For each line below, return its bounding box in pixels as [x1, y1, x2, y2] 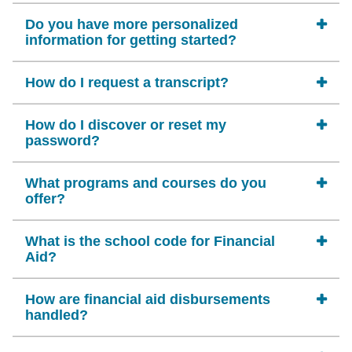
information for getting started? [25, 32, 236, 48]
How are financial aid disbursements [25, 291, 270, 307]
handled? [25, 307, 88, 323]
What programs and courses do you [25, 175, 266, 191]
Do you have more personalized [25, 16, 238, 32]
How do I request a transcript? [25, 75, 229, 90]
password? [25, 133, 100, 148]
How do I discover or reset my [25, 117, 226, 133]
